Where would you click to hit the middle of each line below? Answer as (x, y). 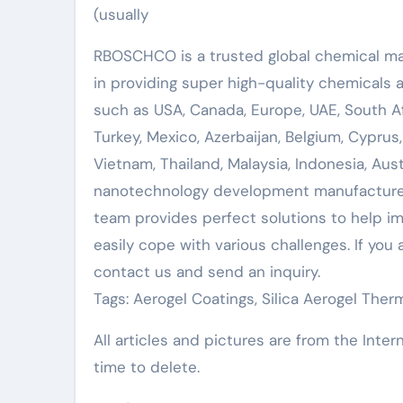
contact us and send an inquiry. (207, 271)
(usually (121, 14)
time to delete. (147, 367)
